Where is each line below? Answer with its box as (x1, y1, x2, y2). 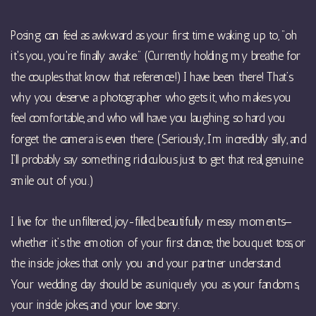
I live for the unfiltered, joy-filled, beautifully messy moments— (11, 215, 292, 229)
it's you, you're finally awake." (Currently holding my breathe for (11, 49, 301, 63)
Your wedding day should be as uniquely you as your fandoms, (11, 277, 298, 291)
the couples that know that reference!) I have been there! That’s (11, 70, 292, 84)
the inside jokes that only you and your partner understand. (11, 256, 281, 271)
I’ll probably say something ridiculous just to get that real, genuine (11, 152, 303, 167)
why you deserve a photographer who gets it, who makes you (11, 90, 291, 105)
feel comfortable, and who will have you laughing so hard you (11, 111, 286, 126)
